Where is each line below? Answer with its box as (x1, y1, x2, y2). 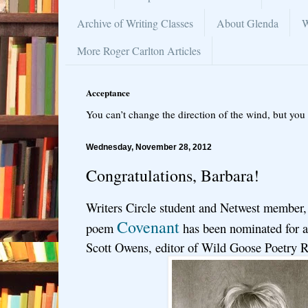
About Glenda (217, 15, 278, 30)
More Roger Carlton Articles (77, 43, 201, 58)
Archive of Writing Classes (77, 15, 193, 30)
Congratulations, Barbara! (86, 164, 259, 186)
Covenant (117, 216, 179, 239)
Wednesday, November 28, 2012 (86, 142, 212, 152)
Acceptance (86, 85, 130, 99)
